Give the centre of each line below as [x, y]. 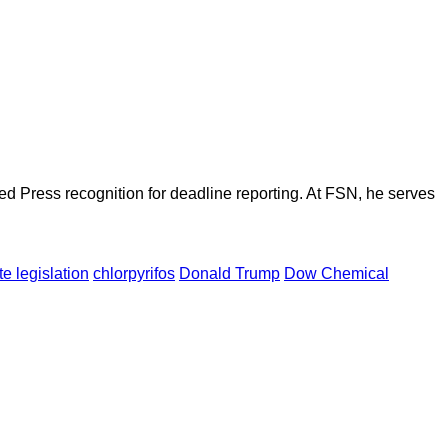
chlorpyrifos [134, 274]
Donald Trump [229, 274]
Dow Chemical [336, 274]
